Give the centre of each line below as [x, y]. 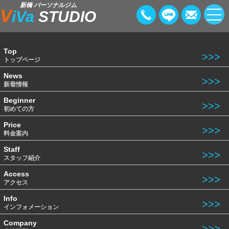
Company [20, 223]
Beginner [19, 100]
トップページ [22, 60]
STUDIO [67, 17]
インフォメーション [31, 207]
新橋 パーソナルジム [48, 5]
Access [16, 174]
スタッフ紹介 [22, 158]
